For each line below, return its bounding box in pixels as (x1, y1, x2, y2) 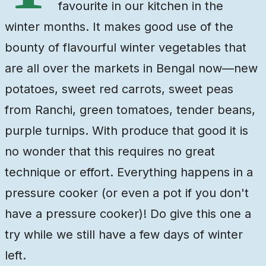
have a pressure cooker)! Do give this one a (5, 207, 251, 221)
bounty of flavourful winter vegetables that (5, 40, 246, 55)
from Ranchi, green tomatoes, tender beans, (5, 103, 255, 118)
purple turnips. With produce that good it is (5, 123, 248, 138)
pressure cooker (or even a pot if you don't (5, 186, 249, 201)
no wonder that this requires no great (5, 144, 215, 159)
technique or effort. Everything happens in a (5, 165, 253, 180)
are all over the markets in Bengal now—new (5, 61, 258, 76)
